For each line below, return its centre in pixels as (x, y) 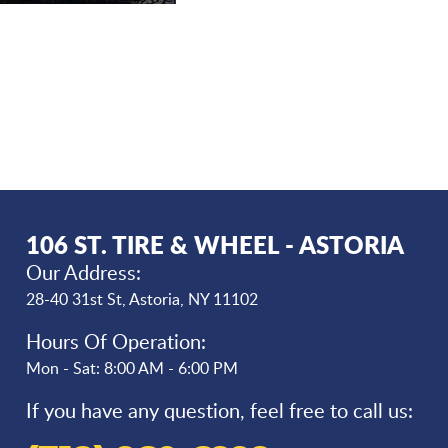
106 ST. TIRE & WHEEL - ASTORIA (214, 245)
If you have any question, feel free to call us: (219, 410)
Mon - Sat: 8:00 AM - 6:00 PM (131, 368)
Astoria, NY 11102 (193, 299)
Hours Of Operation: (115, 341)
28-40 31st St (73, 299)
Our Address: (83, 272)
